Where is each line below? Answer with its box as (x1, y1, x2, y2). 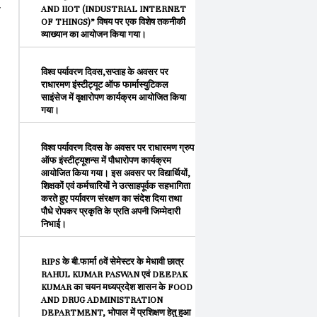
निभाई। (41, 219, 67, 229)
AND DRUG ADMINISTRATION (41, 295, 163, 305)
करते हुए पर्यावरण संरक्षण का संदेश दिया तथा (41, 194, 182, 204)
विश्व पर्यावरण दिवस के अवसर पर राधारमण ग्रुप (41, 143, 194, 153)
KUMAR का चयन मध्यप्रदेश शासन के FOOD (41, 282, 192, 292)
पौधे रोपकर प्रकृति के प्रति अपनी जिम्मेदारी (41, 207, 180, 217)
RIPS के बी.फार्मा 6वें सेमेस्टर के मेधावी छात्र (41, 257, 184, 267)
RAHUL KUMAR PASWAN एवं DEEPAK (41, 270, 188, 279)
